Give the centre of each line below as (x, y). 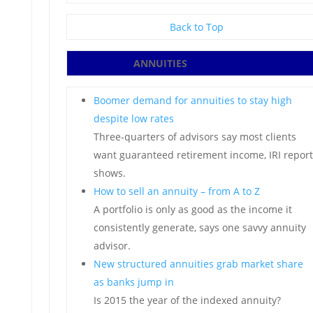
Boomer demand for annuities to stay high (192, 100)
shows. (109, 173)
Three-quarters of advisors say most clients (195, 137)
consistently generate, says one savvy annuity (199, 227)
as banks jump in (133, 282)
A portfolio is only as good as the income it (192, 209)
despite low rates (133, 118)
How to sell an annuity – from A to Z (176, 191)
